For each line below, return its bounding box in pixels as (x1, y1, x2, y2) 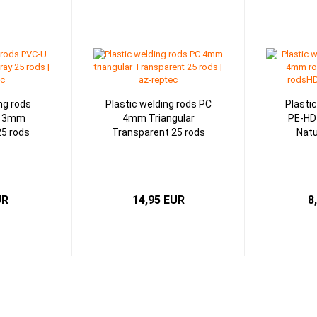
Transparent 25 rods (111, 127, 205, 138)
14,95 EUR (132, 193, 185, 207)
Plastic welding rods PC (105, 98, 212, 110)
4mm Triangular (122, 113, 195, 124)
